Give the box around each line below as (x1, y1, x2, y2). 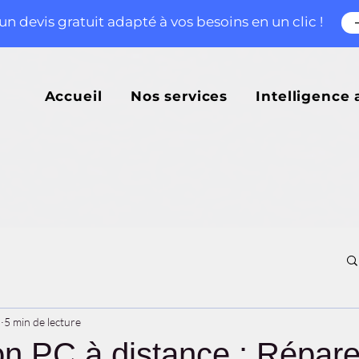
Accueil (44, 88, 103, 105)
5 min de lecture (4, 314, 81, 329)
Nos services (130, 88, 228, 105)
